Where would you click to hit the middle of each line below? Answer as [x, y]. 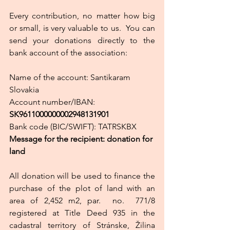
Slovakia [24, 90]
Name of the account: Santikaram [71, 78]
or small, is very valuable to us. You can [82, 28]
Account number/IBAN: [53, 102]
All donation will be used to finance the [82, 176]
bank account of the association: [68, 53]
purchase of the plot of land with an [82, 188]
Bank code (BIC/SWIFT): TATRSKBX [73, 127]
